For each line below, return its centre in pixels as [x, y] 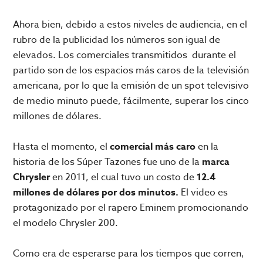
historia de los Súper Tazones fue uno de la [108, 162]
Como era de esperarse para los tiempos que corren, [129, 254]
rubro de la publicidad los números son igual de [117, 40]
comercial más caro [153, 147]
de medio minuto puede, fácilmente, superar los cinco [131, 101]
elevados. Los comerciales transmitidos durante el [125, 55]
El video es [203, 193]
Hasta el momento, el [62, 147]
